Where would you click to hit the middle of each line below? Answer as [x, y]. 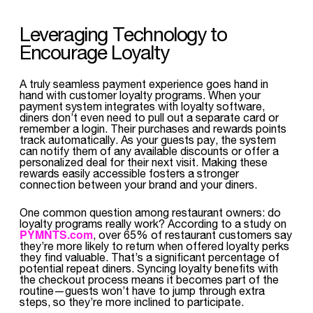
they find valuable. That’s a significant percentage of [150, 257]
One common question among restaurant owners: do [150, 212]
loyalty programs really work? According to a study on [153, 223]
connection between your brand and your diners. [138, 184]
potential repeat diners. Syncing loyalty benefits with [149, 268]
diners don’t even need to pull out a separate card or [149, 117]
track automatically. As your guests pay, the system [148, 139]
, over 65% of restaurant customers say [192, 234]
